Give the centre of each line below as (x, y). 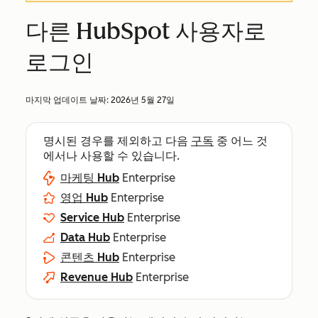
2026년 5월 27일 (143, 100)
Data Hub (85, 237)
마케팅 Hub (90, 178)
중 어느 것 (241, 141)
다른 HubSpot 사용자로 (146, 31)
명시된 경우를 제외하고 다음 (117, 141)
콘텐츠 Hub (90, 257)
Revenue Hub (97, 277)
